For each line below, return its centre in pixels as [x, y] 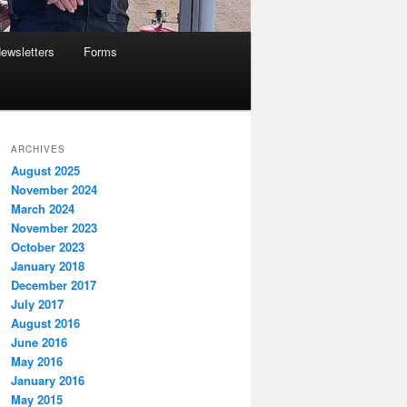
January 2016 [48, 381]
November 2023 [54, 228]
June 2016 [39, 342]
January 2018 [48, 266]
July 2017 [37, 304]
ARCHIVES [38, 149]
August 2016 [45, 323]
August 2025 [45, 171]
